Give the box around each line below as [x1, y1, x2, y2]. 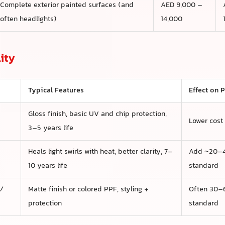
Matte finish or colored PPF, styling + [28, 184, 149, 196]
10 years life [28, 160, 67, 172]
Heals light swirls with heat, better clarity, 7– [28, 146, 173, 158]
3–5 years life [28, 123, 73, 135]
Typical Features [28, 85, 84, 97]
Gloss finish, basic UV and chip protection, [28, 108, 167, 121]
